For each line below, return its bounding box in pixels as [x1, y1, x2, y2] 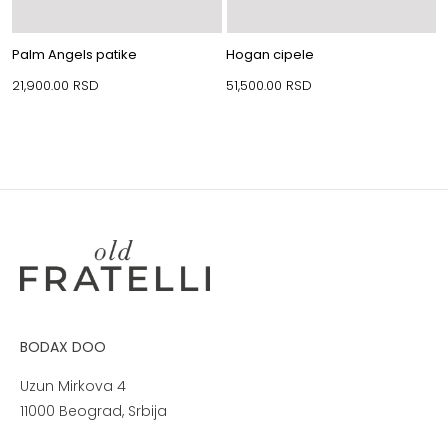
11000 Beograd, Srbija [19, 400, 167, 421]
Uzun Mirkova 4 [19, 375, 126, 396]
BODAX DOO [19, 336, 106, 357]
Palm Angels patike [11, 45, 137, 65]
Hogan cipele [226, 45, 315, 65]
